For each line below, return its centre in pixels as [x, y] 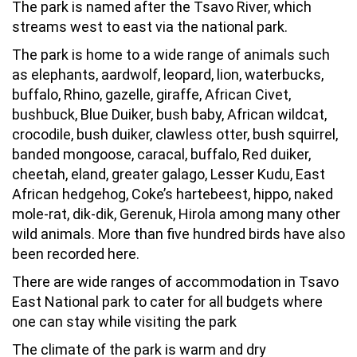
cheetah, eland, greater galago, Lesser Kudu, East [169, 174]
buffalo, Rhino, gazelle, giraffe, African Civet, [151, 94]
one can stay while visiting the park [124, 321]
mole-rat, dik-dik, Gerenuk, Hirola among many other [176, 214]
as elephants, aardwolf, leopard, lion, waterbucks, [168, 74]
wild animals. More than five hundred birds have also [178, 233]
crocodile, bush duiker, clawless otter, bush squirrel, [175, 134]
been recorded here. [76, 253]
